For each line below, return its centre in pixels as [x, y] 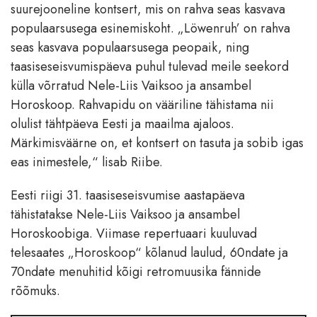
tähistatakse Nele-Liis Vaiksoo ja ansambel [125, 215]
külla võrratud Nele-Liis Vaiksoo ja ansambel [131, 86]
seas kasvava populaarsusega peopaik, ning [130, 48]
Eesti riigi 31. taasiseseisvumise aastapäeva [128, 196]
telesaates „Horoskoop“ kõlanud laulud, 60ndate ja [149, 253]
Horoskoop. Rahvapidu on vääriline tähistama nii [142, 105]
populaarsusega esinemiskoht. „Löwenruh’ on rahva [150, 29]
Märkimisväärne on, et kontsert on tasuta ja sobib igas [157, 143]
